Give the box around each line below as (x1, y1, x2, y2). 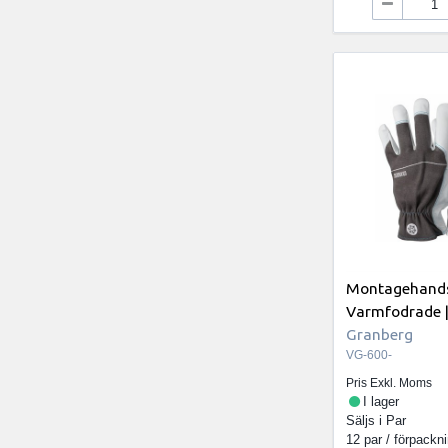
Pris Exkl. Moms (346, 375, 433, 390)
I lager (362, 393, 399, 409)
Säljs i (346, 412, 387, 428)
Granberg (346, 324, 414, 343)
